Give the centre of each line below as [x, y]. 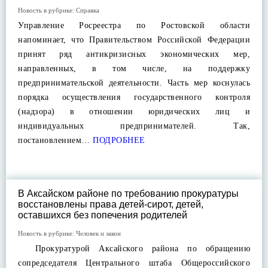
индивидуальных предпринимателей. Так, [134, 126]
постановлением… [54, 140]
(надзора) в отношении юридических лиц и [134, 112]
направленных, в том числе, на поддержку [134, 68]
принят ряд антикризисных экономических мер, [134, 54]
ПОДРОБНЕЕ [118, 140]
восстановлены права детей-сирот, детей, [111, 204]
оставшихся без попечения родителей [103, 215]
